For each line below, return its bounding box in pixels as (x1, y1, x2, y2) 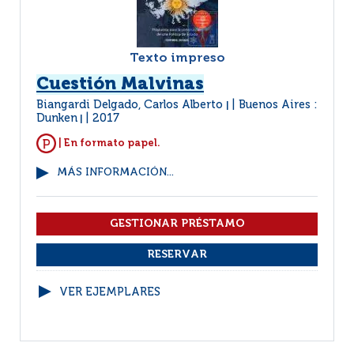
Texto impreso (129, 52, 225, 65)
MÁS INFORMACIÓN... (57, 168, 174, 178)
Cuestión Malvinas (36, 76, 204, 93)
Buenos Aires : (239, 100, 318, 111)
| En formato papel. (56, 137, 160, 149)
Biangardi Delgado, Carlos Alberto (36, 100, 226, 111)
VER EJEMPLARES (59, 287, 160, 298)
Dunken (36, 113, 77, 124)
